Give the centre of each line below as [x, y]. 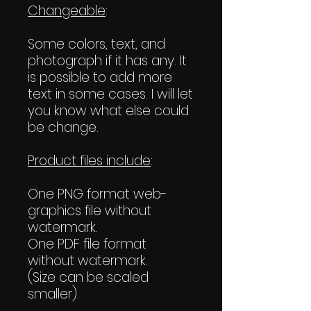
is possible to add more [100, 77]
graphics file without [90, 210]
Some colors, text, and [96, 44]
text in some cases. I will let [110, 94]
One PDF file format [87, 244]
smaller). [53, 294]
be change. [63, 127]
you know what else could [108, 110]
